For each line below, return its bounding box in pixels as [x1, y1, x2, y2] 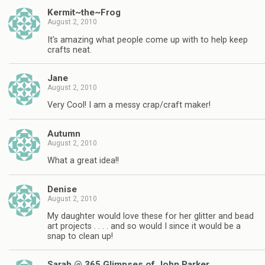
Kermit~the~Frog [47, 7, 121, 18]
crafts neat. [47, 44, 92, 55]
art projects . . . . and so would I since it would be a [47, 221, 241, 231]
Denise [47, 183, 77, 195]
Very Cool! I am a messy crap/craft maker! [47, 100, 211, 111]
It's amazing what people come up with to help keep [47, 34, 248, 45]
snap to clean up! [47, 231, 113, 241]
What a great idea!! [47, 156, 119, 166]
